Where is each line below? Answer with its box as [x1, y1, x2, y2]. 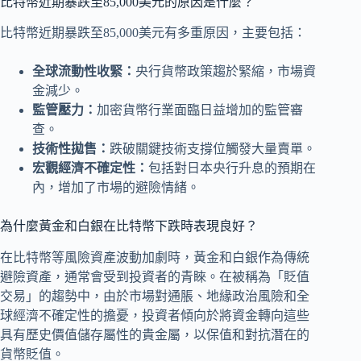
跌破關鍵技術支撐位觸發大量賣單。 [110, 142, 316, 156]
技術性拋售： [32, 142, 110, 156]
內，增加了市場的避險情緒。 [32, 180, 200, 195]
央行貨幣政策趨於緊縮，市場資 [135, 64, 316, 79]
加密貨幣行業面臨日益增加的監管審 [97, 103, 303, 118]
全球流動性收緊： [32, 64, 135, 79]
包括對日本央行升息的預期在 [148, 161, 316, 176]
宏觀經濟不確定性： [32, 161, 148, 176]
